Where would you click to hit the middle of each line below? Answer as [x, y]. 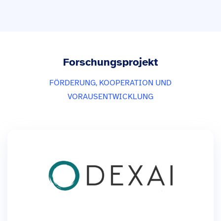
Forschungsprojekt [110, 62]
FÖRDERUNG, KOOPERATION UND [110, 83]
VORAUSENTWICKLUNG [110, 97]
